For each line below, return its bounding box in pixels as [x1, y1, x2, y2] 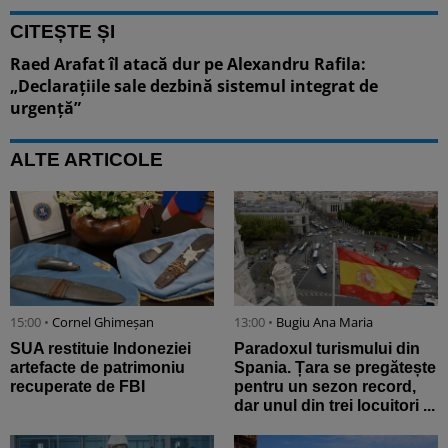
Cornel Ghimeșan [52, 312, 154, 331]
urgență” [10, 97, 81, 120]
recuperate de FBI [10, 377, 145, 395]
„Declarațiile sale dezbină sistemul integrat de [10, 75, 378, 98]
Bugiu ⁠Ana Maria [276, 312, 373, 331]
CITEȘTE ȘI [10, 21, 115, 43]
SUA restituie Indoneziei [10, 339, 191, 357]
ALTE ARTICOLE [10, 149, 163, 171]
